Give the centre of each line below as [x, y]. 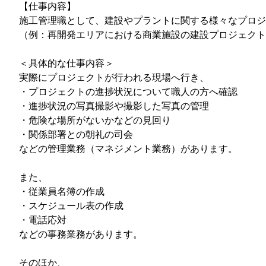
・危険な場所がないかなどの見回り [95, 120]
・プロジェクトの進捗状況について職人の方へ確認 [128, 91]
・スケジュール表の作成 [71, 205]
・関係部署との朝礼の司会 [76, 134]
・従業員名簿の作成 [62, 191]
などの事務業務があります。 [81, 234]
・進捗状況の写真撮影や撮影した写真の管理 [114, 105]
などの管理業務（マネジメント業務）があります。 [128, 148]
